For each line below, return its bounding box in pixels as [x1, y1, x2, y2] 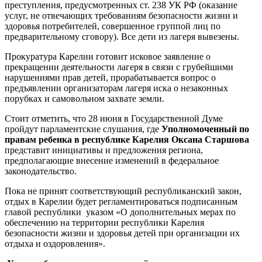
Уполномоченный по [161, 123, 249, 134]
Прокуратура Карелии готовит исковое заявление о [5, 51, 211, 61]
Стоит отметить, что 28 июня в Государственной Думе [5, 113, 223, 123]
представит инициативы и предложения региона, [5, 144, 203, 155]
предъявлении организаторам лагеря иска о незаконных [5, 82, 228, 93]
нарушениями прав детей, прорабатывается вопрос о [5, 72, 216, 82]
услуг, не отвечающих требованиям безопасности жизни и [5, 10, 238, 20]
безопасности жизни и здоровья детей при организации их [5, 227, 240, 238]
